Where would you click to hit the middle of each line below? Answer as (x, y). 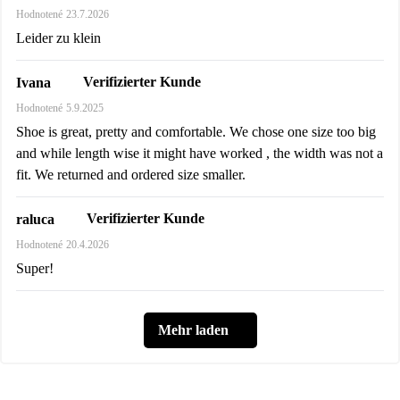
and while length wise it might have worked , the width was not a (200, 154)
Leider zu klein (58, 38)
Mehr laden (193, 330)
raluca (35, 219)
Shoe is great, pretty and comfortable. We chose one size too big (196, 132)
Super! (35, 269)
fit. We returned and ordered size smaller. (131, 175)
